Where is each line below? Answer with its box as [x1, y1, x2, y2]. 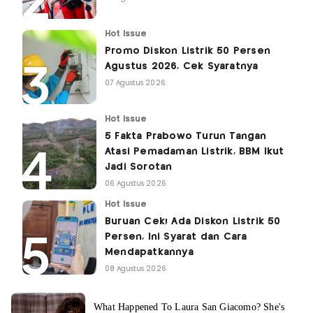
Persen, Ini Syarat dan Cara [105, 232, 247, 242]
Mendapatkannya [105, 247, 194, 258]
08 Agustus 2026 [105, 265, 166, 273]
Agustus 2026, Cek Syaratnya [105, 61, 259, 72]
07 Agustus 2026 [105, 80, 166, 87]
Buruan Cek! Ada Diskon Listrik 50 [105, 217, 281, 227]
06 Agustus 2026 [105, 180, 166, 188]
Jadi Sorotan [105, 162, 173, 173]
